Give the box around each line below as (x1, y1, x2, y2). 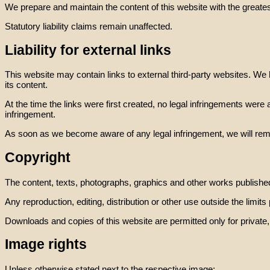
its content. (5, 80, 48, 90)
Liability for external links (5, 42, 171, 58)
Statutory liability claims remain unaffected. (5, 20, 172, 31)
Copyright (5, 149, 71, 165)
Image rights (5, 237, 87, 253)
